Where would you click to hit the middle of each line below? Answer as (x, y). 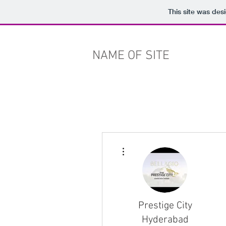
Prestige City (165, 206)
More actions (144, 145)
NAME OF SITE (131, 56)
